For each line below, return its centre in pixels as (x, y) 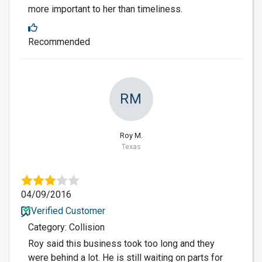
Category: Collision (66, 227)
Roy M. (131, 136)
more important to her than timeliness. (105, 9)
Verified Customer (68, 211)
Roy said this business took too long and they (121, 244)
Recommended (59, 42)
